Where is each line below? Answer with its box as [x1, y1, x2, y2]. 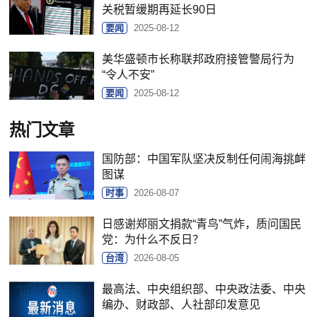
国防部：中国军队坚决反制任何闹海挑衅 [102, 152, 306, 165]
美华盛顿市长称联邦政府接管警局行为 [102, 52, 295, 65]
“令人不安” [102, 68, 155, 81]
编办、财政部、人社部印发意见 [102, 298, 261, 311]
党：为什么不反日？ [102, 233, 204, 246]
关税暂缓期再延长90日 [102, 3, 217, 16]
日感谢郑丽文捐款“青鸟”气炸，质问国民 [102, 217, 302, 230]
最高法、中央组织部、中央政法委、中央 [102, 282, 306, 295]
